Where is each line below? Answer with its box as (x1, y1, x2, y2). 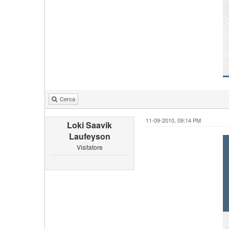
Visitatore (76, 143, 103, 151)
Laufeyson (68, 130, 110, 142)
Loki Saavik (67, 119, 112, 131)
